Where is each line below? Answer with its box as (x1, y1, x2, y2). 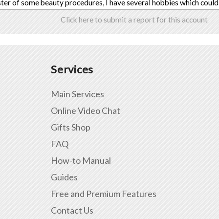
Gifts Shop (51, 121, 90, 132)
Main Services (51, 88, 104, 99)
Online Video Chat (51, 105, 120, 116)
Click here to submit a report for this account (60, 15, 208, 24)
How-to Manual (51, 154, 111, 166)
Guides (51, 171, 78, 182)
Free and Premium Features (51, 188, 156, 199)
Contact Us (51, 204, 93, 216)
